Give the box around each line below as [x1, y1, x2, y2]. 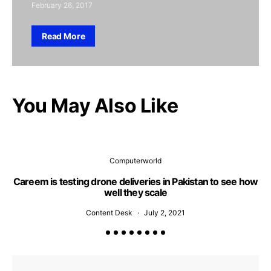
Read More [42, 30, 85, 41]
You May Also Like [12, 93, 178, 117]
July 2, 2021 [144, 207, 185, 217]
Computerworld [109, 155, 162, 165]
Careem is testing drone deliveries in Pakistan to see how [13, 175, 258, 188]
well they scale [104, 186, 167, 198]
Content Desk [86, 207, 132, 217]
